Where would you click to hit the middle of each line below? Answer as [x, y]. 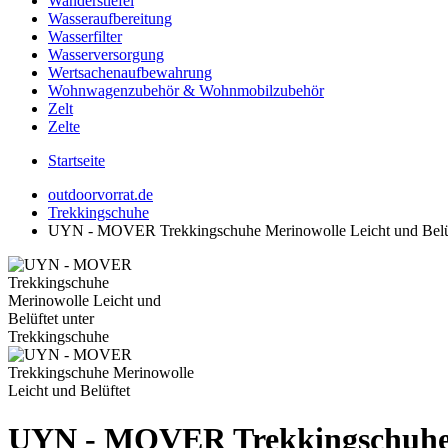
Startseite [76, 160]
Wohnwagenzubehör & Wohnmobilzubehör [186, 90]
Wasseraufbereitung [110, 18]
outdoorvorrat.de [100, 194]
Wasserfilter [85, 36]
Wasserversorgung [106, 54]
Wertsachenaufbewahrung [130, 72]
